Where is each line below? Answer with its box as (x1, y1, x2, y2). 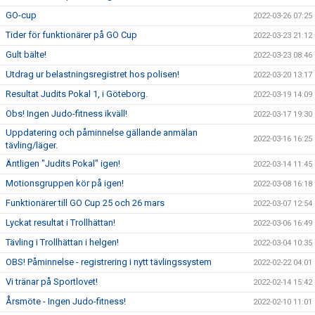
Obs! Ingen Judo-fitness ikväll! (6, 108, 127, 119)
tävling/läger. (6, 140, 58, 150)
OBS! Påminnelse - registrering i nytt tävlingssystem (6, 257, 212, 267)
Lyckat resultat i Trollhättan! (6, 217, 115, 228)
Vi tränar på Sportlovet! (6, 276, 98, 287)
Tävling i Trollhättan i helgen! (6, 237, 119, 247)
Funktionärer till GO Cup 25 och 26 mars (6, 198, 165, 208)
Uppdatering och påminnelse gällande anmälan (6, 127, 198, 138)
